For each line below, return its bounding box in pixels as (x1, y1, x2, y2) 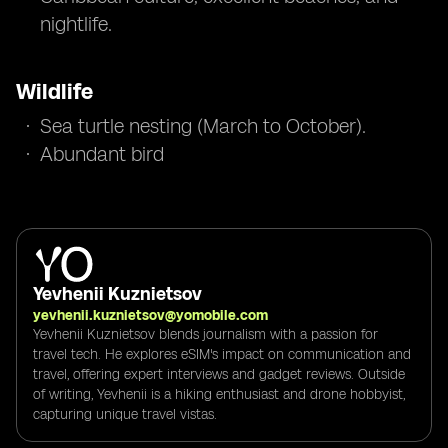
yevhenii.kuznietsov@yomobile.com (33, 306, 268, 324)
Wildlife (16, 78, 93, 105)
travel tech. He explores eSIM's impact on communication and (33, 345, 411, 363)
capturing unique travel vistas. (33, 405, 217, 423)
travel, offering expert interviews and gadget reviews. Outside (33, 365, 405, 383)
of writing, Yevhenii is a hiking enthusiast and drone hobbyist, (33, 385, 405, 403)
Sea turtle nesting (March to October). (40, 114, 366, 138)
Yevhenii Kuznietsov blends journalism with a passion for (33, 325, 378, 343)
